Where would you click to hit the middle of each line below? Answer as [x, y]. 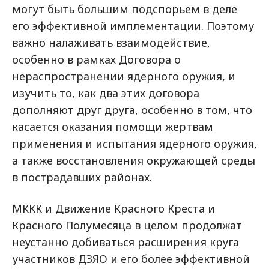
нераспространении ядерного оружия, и [124, 76]
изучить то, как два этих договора [106, 93]
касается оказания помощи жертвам [113, 127]
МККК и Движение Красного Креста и [113, 208]
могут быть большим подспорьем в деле [125, 9]
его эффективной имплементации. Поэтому [133, 26]
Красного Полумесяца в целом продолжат [127, 225]
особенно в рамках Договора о [96, 59]
